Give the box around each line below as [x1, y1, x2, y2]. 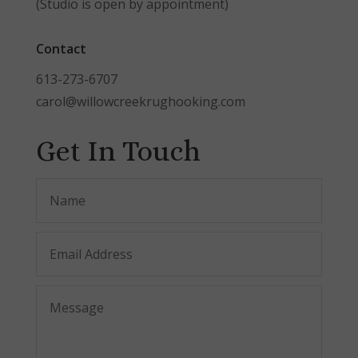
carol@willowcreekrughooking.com [35, 92, 245, 110]
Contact [35, 39, 86, 58]
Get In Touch [35, 133, 201, 167]
